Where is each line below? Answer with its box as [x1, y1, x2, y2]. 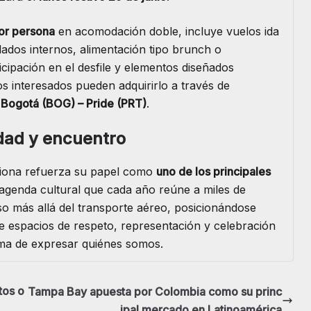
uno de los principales [156, 165, 271, 179]
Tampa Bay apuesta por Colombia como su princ [28, 285, 282, 299]
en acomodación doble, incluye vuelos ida [55, 24, 279, 39]
